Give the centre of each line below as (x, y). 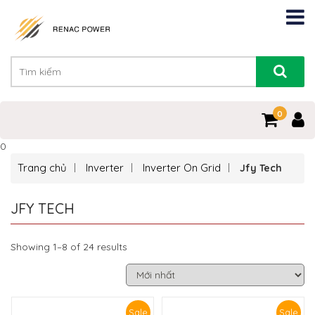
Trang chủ (42, 168)
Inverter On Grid (182, 168)
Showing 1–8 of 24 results (69, 247)
